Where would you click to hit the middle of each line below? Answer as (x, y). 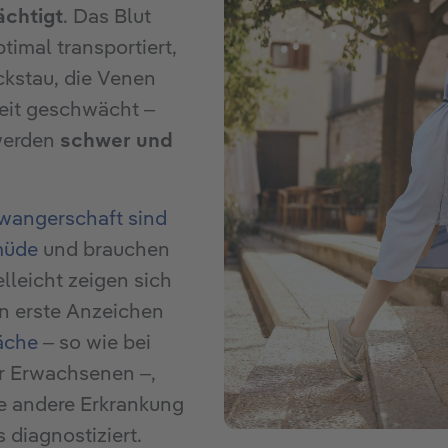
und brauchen (103, 249)
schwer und (116, 140)
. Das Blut (106, 16)
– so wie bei (94, 342)
